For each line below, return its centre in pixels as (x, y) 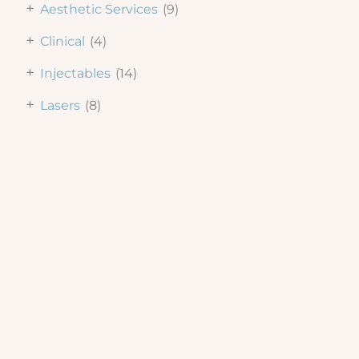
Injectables (75, 74)
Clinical (63, 42)
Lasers (60, 106)
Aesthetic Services (99, 10)
